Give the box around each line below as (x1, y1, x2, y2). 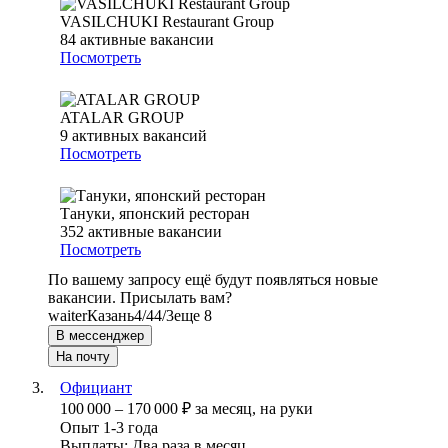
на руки (260, 400, 313, 418)
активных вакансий (72, 127, 207, 145)
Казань (87, 307, 134, 325)
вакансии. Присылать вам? (48, 289, 232, 307)
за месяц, (195, 400, 260, 418)
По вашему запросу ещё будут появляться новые (48, 271, 378, 289)
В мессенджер (56, 328, 144, 344)
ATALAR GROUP (60, 109, 184, 127)
